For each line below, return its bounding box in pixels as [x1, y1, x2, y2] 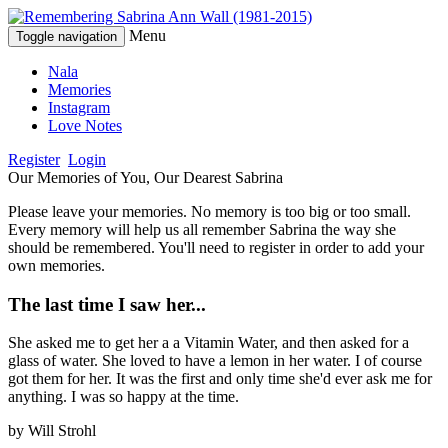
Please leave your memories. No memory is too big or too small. [8, 203, 411, 220]
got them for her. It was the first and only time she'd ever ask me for [8, 370, 432, 388]
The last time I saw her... [8, 293, 206, 315]
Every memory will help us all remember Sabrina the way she [8, 221, 396, 238]
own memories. [8, 257, 105, 274]
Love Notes [48, 117, 122, 134]
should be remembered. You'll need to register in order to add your [8, 239, 424, 256]
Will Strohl [28, 422, 96, 440]
